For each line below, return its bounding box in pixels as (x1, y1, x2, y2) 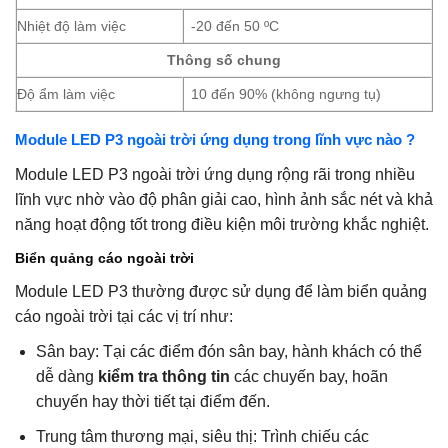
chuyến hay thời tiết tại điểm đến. (35, 393, 270, 411)
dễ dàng (35, 368, 98, 386)
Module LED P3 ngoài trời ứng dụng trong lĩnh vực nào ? (15, 131, 415, 149)
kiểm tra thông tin (97, 368, 230, 386)
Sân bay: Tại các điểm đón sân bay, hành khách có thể (35, 343, 422, 361)
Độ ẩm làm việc (17, 86, 115, 103)
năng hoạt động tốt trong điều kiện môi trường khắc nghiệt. (15, 216, 429, 234)
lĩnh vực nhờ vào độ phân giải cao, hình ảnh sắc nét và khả (15, 191, 433, 209)
